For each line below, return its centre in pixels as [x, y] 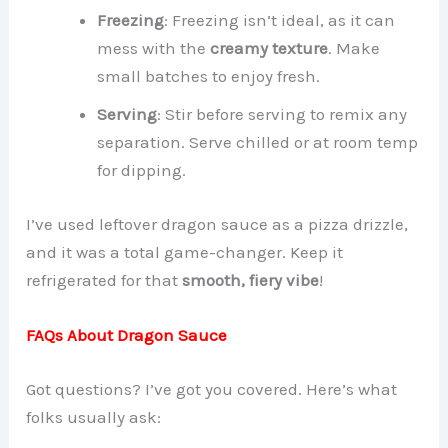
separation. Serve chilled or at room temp [258, 142]
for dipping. [142, 170]
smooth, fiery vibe [251, 279]
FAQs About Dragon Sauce [127, 335]
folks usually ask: [94, 416]
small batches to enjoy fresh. [209, 76]
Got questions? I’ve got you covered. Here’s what [212, 388]
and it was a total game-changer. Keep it [185, 251]
